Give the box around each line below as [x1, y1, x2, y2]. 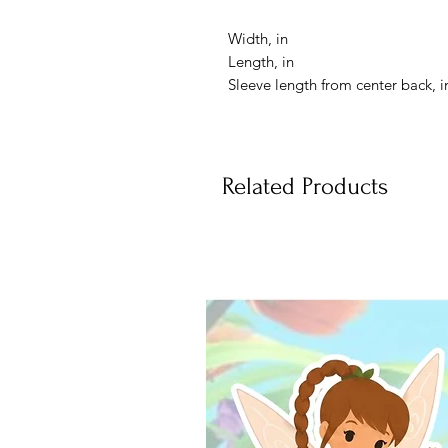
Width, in [228, 29, 288, 49]
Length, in [228, 52, 294, 72]
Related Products [222, 173, 388, 201]
